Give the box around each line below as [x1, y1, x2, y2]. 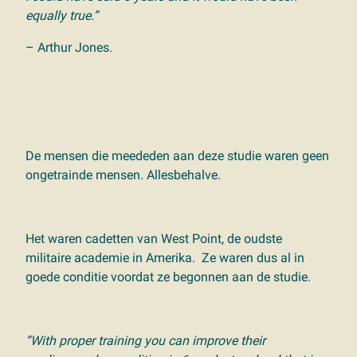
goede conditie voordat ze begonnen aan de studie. [25, 269, 314, 284]
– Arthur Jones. [25, 40, 112, 55]
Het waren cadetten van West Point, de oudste [25, 231, 285, 246]
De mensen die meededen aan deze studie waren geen [25, 148, 329, 163]
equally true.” [25, 8, 98, 23]
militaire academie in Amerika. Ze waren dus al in [25, 250, 304, 265]
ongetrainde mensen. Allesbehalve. [25, 167, 221, 182]
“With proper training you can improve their [25, 333, 265, 348]
